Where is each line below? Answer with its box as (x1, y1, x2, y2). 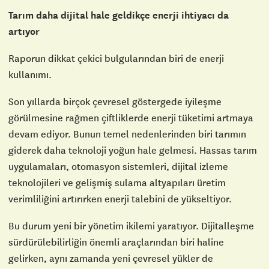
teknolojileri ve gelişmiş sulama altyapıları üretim (8, 176, 226, 189)
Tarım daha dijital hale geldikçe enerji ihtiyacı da (8, 8, 229, 22)
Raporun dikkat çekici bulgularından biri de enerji (8, 52, 224, 64)
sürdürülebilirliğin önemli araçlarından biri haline (8, 235, 224, 248)
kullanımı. (8, 68, 52, 80)
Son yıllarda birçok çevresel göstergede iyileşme (8, 95, 222, 107)
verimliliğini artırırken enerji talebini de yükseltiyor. (8, 192, 232, 205)
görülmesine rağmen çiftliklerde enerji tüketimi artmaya (8, 111, 253, 124)
